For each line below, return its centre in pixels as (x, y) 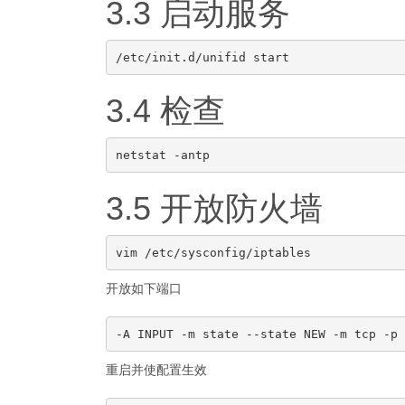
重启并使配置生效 (156, 370)
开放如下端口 (144, 288)
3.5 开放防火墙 (214, 208)
